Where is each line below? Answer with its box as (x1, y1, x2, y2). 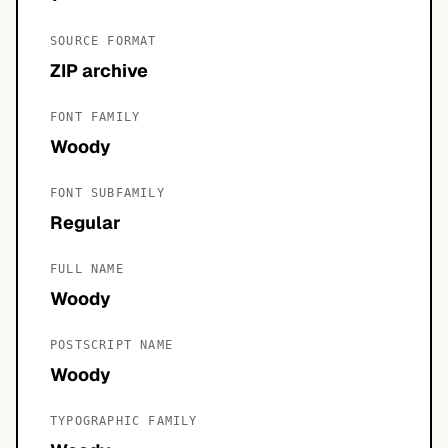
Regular (50, 211, 121, 234)
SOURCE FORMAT (50, 34, 157, 48)
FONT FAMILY (50, 110, 141, 124)
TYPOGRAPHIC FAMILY (50, 414, 198, 428)
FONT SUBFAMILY (50, 186, 165, 200)
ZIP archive (50, 59, 148, 82)
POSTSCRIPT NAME (50, 338, 173, 352)
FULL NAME (50, 262, 124, 276)
